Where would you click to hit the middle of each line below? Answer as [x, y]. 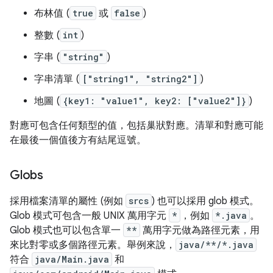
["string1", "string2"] [140, 79]
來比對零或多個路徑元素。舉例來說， [93, 245]
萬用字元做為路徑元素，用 [200, 230]
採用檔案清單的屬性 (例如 [68, 201]
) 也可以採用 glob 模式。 [205, 201]
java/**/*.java [216, 245]
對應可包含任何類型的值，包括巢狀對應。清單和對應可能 [136, 126]
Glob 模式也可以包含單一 [66, 230]
